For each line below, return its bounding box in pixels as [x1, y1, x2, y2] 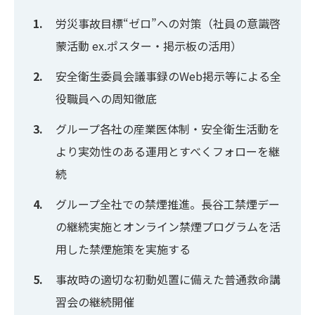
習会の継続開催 [56, 292, 135, 310]
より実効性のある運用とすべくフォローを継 [56, 143, 281, 160]
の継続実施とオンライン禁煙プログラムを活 [56, 218, 281, 236]
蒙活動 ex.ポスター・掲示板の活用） [56, 37, 243, 55]
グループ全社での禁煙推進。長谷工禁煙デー [56, 195, 281, 213]
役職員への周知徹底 [56, 90, 157, 108]
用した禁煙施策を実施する [56, 240, 191, 258]
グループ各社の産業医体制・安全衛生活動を [56, 120, 281, 138]
